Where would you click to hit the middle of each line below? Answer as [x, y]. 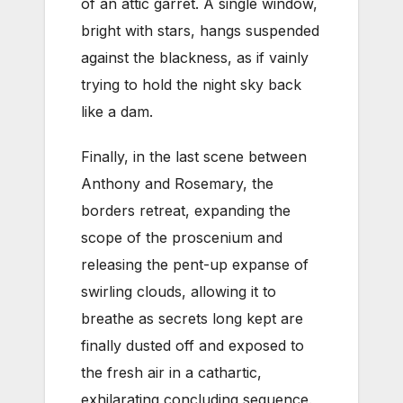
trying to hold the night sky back [191, 85]
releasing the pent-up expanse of [195, 265]
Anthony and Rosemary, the [177, 184]
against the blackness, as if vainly [195, 58]
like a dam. [117, 112]
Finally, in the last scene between [194, 157]
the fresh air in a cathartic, [171, 373]
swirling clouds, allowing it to [179, 292]
